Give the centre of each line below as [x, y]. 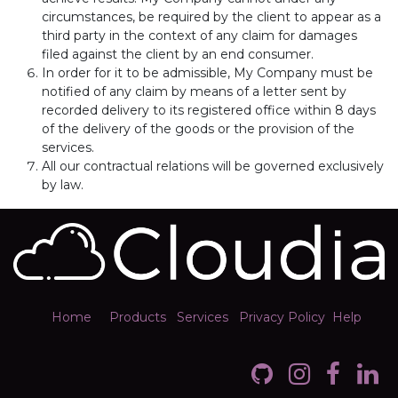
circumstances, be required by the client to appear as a [211, 17]
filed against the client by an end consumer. [178, 54]
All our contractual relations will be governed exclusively [213, 166]
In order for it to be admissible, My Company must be [207, 73]
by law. [63, 185]
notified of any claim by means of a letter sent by [194, 92]
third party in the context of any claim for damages [199, 36]
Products [137, 318]
